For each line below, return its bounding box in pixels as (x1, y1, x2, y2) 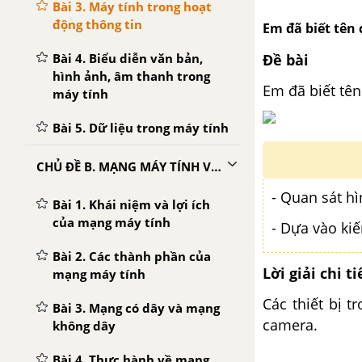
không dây (53, 318, 116, 334)
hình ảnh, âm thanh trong (53, 68, 210, 84)
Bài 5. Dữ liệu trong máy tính (53, 120, 229, 136)
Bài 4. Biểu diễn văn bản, (53, 50, 203, 66)
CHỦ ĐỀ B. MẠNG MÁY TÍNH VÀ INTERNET (211, 158, 221, 175)
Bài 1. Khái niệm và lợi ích (53, 196, 210, 213)
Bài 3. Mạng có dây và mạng (53, 300, 220, 316)
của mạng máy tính (53, 214, 170, 230)
